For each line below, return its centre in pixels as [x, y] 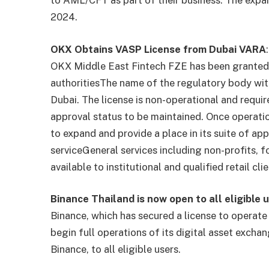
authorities [75, 83]
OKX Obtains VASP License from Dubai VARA [159, 49]
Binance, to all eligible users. [116, 249]
